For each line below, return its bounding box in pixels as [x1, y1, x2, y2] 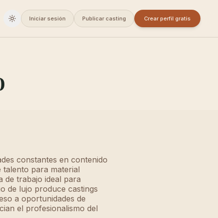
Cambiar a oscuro [11, 18, 63, 25]
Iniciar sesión [29, 15, 66, 22]
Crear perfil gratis [144, 15, 191, 22]
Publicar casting [82, 15, 126, 22]
